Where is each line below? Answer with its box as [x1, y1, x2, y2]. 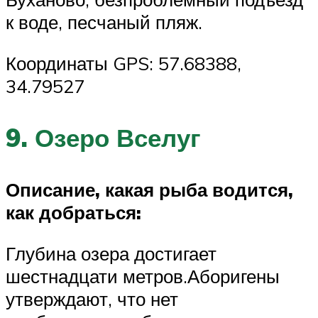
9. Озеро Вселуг [6, 121, 201, 153]
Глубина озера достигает [6, 241, 216, 265]
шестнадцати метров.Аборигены [6, 264, 280, 287]
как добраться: [6, 201, 141, 224]
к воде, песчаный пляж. [6, 11, 202, 34]
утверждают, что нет [6, 287, 178, 310]
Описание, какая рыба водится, [6, 178, 293, 202]
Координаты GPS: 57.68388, [6, 51, 241, 75]
